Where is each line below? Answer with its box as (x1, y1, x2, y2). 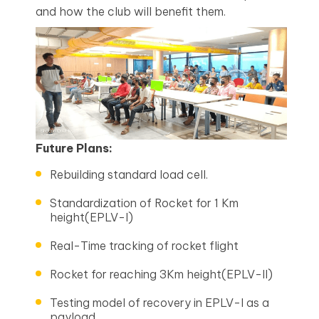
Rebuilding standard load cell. (50, 167, 208, 182)
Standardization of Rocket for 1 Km (50, 196, 239, 211)
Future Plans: (36, 141, 113, 156)
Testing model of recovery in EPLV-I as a (50, 296, 269, 310)
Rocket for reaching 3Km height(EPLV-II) (50, 267, 273, 282)
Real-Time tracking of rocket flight (50, 239, 239, 253)
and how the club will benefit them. (36, 4, 229, 19)
